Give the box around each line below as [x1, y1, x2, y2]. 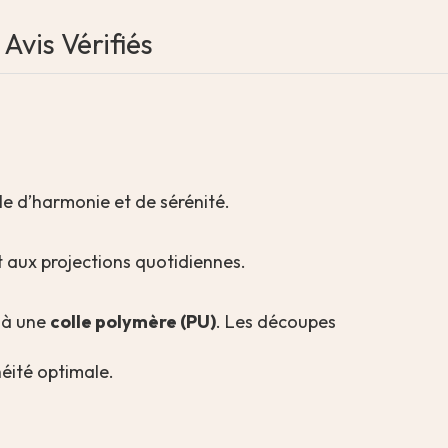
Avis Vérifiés [4, 26, 153, 61]
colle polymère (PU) [50, 310, 216, 333]
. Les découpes [216, 310, 336, 333]
